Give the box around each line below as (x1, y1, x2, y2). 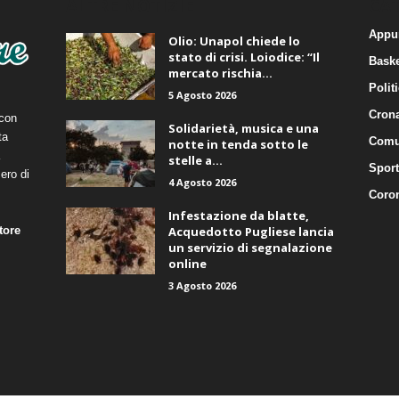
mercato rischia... (167, 65, 273, 81)
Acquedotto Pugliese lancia (167, 224, 334, 240)
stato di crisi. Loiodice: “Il (167, 49, 320, 65)
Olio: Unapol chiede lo (167, 33, 300, 49)
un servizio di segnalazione (167, 240, 332, 256)
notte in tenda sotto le (167, 136, 308, 152)
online (167, 256, 207, 272)
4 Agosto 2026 (167, 175, 236, 189)
